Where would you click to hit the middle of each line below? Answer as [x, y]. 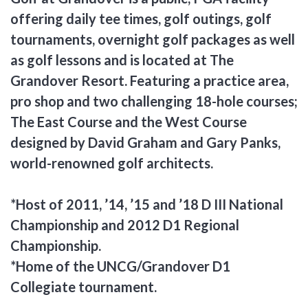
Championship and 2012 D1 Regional [125, 224]
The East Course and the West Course [129, 121]
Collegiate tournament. [84, 286]
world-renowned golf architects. [112, 163]
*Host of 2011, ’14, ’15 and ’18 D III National [147, 204]
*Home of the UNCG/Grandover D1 [120, 266]
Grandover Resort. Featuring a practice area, [150, 80]
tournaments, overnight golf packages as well [153, 39]
